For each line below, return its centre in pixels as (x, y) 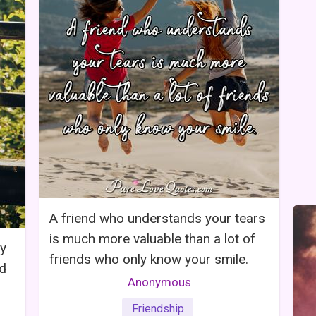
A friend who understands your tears (157, 218)
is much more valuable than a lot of (152, 238)
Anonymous (159, 282)
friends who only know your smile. (149, 259)
